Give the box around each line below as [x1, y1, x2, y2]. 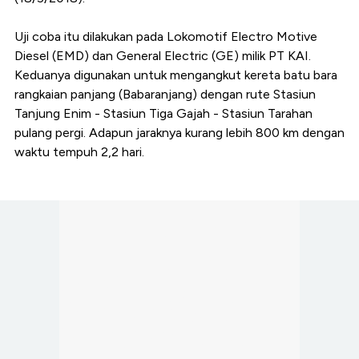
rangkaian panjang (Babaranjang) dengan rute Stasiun [14, 87, 316, 103]
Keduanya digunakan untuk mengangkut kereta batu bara [14, 67, 337, 83]
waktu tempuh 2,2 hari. [14, 144, 144, 160]
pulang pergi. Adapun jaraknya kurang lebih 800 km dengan [14, 125, 345, 141]
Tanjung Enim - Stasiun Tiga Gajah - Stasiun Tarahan [14, 106, 313, 122]
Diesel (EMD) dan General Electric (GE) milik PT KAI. [14, 48, 311, 64]
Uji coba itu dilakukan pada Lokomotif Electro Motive [14, 29, 317, 45]
